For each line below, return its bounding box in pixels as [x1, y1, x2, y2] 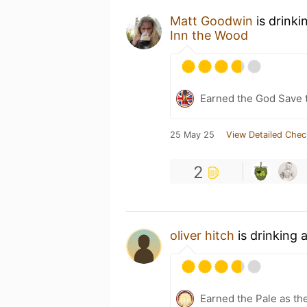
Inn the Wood [170, 27, 248, 42]
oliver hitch [170, 228, 234, 243]
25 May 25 [170, 129, 214, 140]
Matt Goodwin [170, 13, 253, 28]
